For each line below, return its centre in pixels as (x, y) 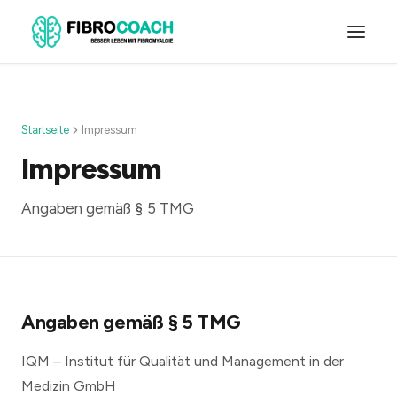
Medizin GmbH (69, 386)
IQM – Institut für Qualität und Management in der (183, 361)
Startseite (45, 130)
